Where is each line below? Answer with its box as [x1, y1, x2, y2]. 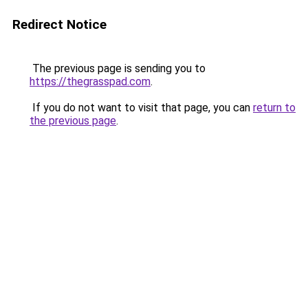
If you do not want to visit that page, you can [30, 101, 253, 114]
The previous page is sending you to [30, 62, 206, 75]
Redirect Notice [12, 16, 107, 32]
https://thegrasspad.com [30, 75, 151, 88]
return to [253, 101, 296, 114]
